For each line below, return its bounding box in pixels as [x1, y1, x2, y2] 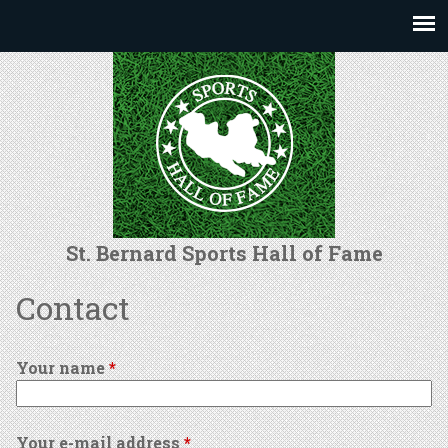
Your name [16, 357, 109, 378]
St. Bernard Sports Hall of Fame [65, 240, 383, 266]
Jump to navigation [144, 3, 304, 24]
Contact [16, 286, 130, 329]
